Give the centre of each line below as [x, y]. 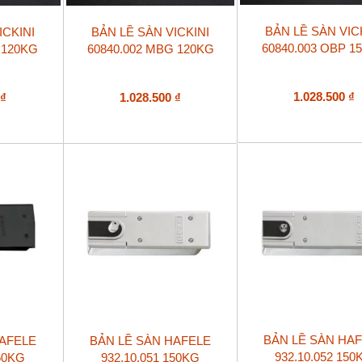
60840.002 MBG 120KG [150, 48]
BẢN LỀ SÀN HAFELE [151, 341]
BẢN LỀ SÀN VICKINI [151, 32]
